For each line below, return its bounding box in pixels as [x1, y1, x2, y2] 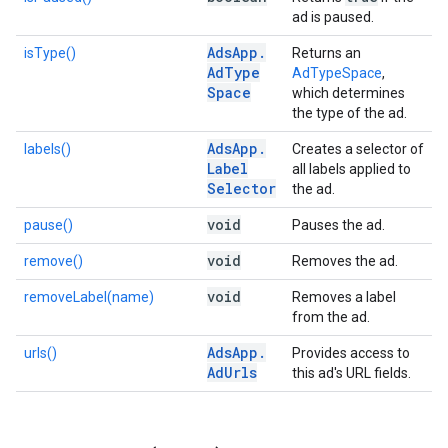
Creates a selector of [292, 141, 424, 157]
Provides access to [292, 345, 410, 361]
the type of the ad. [292, 105, 407, 121]
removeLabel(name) [24, 289, 154, 305]
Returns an [292, 45, 361, 61]
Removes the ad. [292, 253, 398, 269]
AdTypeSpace [292, 65, 382, 81]
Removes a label [292, 289, 396, 305]
